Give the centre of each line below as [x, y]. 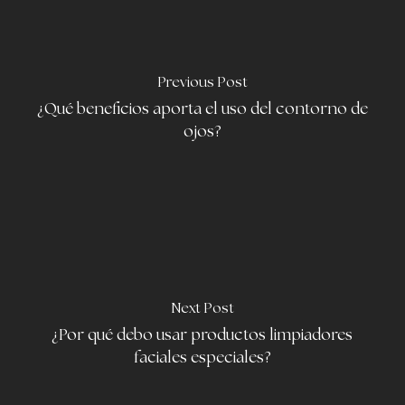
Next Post [202, 309]
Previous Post [202, 83]
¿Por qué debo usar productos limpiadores [202, 335]
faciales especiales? [202, 358]
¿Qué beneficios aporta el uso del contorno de [202, 109]
